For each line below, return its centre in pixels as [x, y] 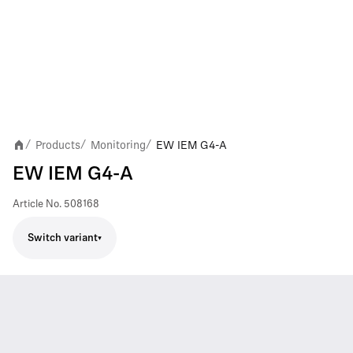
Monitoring [118, 145]
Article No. [37, 204]
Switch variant [63, 238]
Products [58, 145]
